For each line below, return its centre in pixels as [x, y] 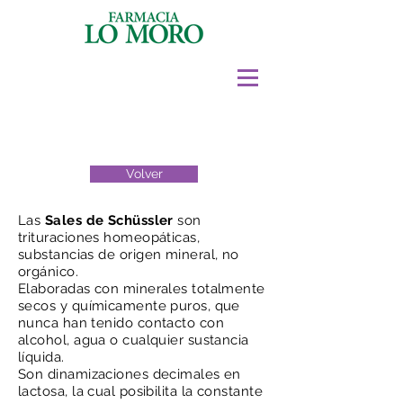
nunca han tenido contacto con [121, 323]
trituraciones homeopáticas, [109, 237]
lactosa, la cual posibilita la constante [140, 391]
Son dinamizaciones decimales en [130, 374]
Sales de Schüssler [109, 220]
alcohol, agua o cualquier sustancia [134, 340]
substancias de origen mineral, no [129, 255]
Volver [144, 174]
